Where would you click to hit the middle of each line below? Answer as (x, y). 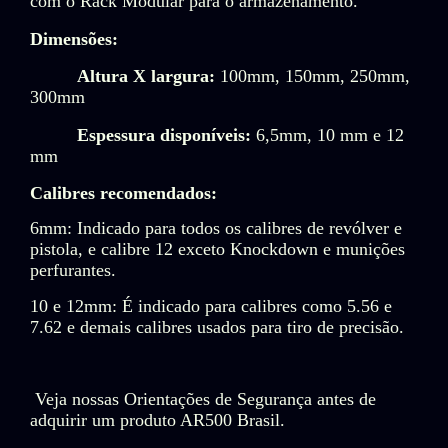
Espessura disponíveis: (167, 134)
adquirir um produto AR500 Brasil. (157, 419)
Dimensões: (74, 38)
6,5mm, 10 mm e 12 (330, 134)
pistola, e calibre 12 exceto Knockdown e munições (217, 249)
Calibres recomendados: (123, 193)
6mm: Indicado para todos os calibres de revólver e (216, 228)
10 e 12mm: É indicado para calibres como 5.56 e (211, 305)
